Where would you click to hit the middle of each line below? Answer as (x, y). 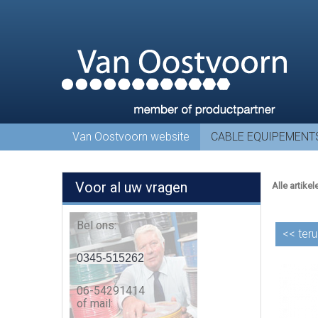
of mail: (95, 303)
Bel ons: (97, 225)
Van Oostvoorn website (131, 137)
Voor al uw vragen (131, 187)
